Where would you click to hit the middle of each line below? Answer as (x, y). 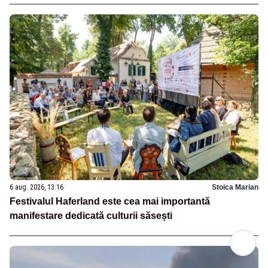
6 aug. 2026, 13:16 (36, 188)
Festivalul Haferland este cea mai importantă (110, 202)
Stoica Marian (235, 188)
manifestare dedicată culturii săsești (91, 216)
